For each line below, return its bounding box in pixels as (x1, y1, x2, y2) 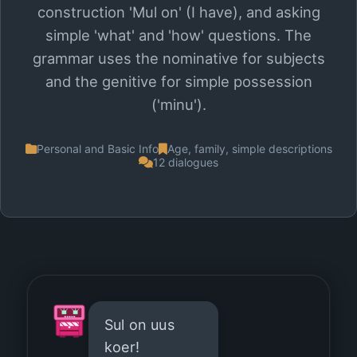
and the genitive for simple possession (45, 73, 312, 90)
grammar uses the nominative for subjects (32, 49, 325, 67)
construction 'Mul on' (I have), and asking (37, 3, 320, 21)
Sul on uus (104, 316, 175, 333)
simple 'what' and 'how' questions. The (45, 26, 312, 44)
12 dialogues (153, 155, 218, 169)
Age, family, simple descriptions (167, 142, 332, 155)
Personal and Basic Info (36, 142, 159, 155)
